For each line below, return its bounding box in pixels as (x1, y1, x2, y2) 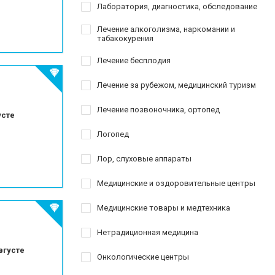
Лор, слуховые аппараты (97, 154, 192, 163)
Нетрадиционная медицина (97, 228, 198, 237)
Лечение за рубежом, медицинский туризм (97, 80, 256, 90)
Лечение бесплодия (97, 56, 171, 65)
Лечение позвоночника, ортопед (97, 105, 220, 114)
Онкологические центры (97, 252, 189, 261)
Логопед (97, 130, 129, 139)
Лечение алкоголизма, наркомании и (97, 25, 235, 34)
